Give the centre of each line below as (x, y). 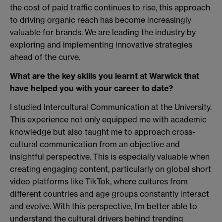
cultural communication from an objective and (95, 144)
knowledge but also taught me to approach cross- (103, 132)
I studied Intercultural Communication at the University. (111, 107)
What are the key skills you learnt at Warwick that (105, 76)
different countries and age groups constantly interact (110, 194)
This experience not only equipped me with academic (108, 120)
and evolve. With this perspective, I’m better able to (104, 206)
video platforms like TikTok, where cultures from (99, 182)
